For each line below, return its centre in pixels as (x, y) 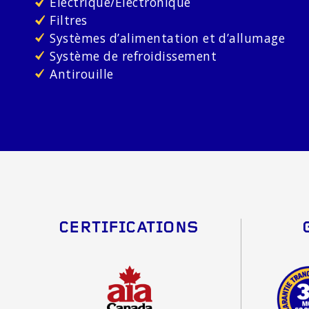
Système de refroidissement (133, 56)
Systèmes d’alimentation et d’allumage (168, 38)
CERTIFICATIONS (129, 228)
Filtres (69, 20)
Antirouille (82, 73)
